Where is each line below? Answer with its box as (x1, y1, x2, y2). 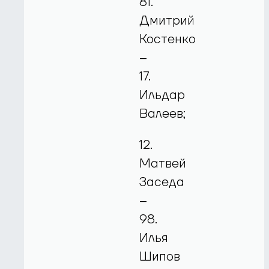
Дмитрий (139, 13, 195, 29)
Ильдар (139, 87, 186, 104)
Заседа (139, 174, 185, 191)
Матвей (139, 156, 187, 172)
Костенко (139, 31, 196, 48)
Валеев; (139, 106, 186, 122)
